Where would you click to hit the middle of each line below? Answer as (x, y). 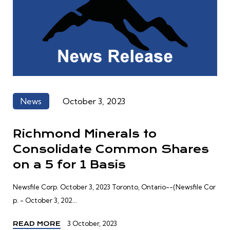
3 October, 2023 (92, 224)
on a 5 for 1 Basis (69, 165)
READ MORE (37, 224)
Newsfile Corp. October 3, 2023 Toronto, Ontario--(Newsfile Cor (114, 187)
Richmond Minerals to (85, 134)
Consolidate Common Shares (111, 149)
